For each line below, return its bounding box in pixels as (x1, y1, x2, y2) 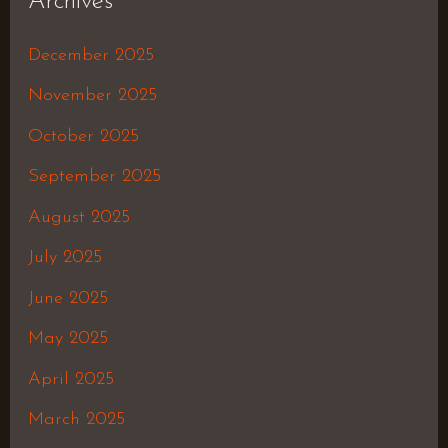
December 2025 (27, 45, 154, 65)
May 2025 (27, 329, 108, 349)
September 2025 (27, 167, 161, 187)
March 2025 (27, 410, 125, 430)
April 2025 (27, 369, 114, 389)
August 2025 (27, 207, 130, 227)
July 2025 (27, 248, 102, 268)
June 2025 (27, 288, 108, 308)
